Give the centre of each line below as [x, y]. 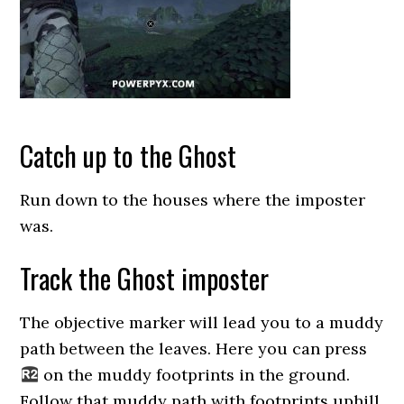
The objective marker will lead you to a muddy [202, 322]
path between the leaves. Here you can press [194, 349]
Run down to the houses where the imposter [193, 200]
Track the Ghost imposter [145, 278]
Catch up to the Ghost [129, 156]
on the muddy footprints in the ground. [194, 375]
